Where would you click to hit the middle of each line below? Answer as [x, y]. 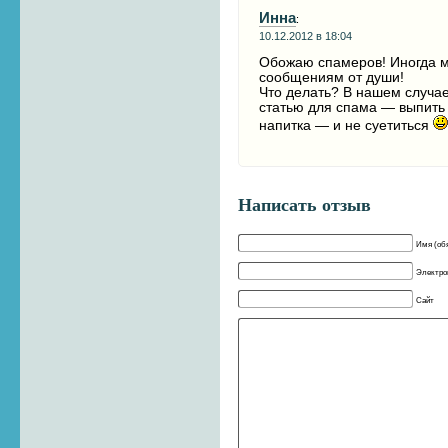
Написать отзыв [305, 204]
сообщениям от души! [332, 77]
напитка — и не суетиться [346, 125]
